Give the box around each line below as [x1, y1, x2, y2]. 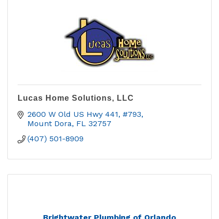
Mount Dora [27, 119, 72, 129]
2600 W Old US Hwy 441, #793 [27, 109, 141, 119]
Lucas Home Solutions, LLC [18, 94, 134, 103]
